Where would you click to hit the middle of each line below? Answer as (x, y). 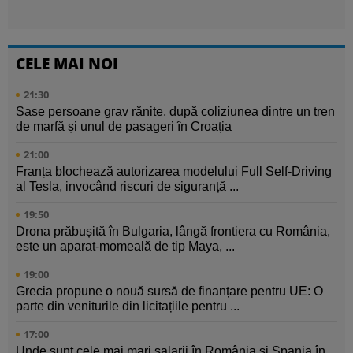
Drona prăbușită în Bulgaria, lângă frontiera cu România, (173, 232)
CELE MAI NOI (67, 64)
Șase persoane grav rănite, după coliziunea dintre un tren (175, 112)
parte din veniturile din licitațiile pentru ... (128, 307)
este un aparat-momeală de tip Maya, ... (125, 247)
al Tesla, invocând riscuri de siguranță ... (127, 187)
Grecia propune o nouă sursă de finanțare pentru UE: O (169, 292)
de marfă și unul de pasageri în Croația (124, 127)
